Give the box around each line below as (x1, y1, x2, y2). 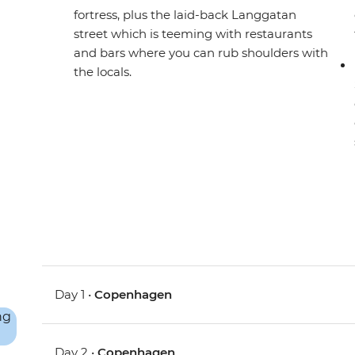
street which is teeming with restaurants (74, 26, 313, 41)
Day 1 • (55, 287, 95, 302)
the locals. (74, 64, 132, 79)
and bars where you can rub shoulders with (74, 45, 329, 60)
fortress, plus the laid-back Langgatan (74, 7, 297, 22)
